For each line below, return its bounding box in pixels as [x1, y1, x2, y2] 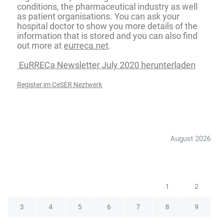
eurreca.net [64, 40, 109, 51]
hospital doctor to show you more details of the [17, 20, 198, 31]
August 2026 [170, 134, 211, 143]
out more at [17, 40, 64, 51]
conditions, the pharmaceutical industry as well [17, 1, 198, 12]
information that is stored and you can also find [17, 30, 198, 41]
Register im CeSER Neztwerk [17, 80, 102, 89]
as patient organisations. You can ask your [17, 11, 180, 21]
